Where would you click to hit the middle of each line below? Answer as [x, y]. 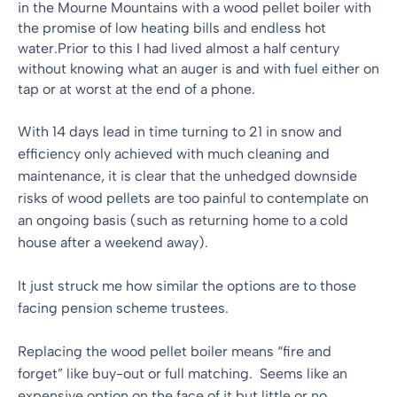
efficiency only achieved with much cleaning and [174, 153]
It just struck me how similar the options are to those [187, 285]
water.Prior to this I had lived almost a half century [179, 48]
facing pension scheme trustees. [123, 307]
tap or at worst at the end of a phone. [136, 89]
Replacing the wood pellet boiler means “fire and [175, 351]
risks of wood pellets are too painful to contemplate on [193, 198]
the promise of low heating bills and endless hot [172, 27]
